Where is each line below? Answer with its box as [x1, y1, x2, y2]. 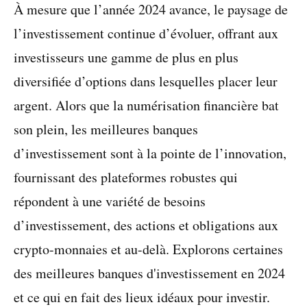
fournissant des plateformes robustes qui [14, 168, 238, 186]
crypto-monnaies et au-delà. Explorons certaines [14, 240, 283, 258]
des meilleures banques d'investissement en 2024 [14, 264, 285, 282]
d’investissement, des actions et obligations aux [14, 216, 278, 234]
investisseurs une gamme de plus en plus [14, 48, 238, 66]
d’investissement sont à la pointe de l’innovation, [14, 144, 286, 162]
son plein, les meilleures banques [14, 120, 198, 138]
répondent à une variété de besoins [14, 192, 206, 210]
